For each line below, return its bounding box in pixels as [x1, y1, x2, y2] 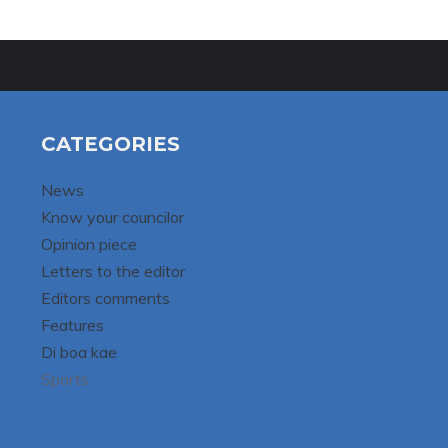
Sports [40, 369, 89, 390]
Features [40, 315, 104, 336]
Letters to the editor [40, 261, 185, 282]
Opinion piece [40, 234, 137, 255]
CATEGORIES [40, 132, 180, 157]
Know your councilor [40, 207, 184, 228]
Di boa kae [40, 342, 117, 363]
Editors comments [40, 288, 170, 309]
